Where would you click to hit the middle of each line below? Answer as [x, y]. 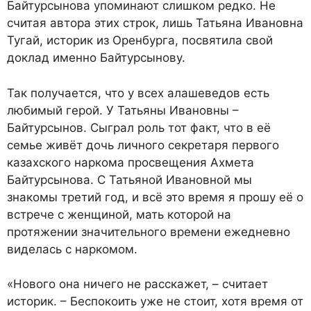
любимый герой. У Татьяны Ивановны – [123, 110]
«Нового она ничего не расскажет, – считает [137, 284]
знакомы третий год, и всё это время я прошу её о [155, 197]
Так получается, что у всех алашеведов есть [138, 93]
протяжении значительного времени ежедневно [149, 232]
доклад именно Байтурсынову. [96, 58]
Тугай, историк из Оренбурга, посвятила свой [140, 41]
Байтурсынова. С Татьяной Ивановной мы [129, 179]
